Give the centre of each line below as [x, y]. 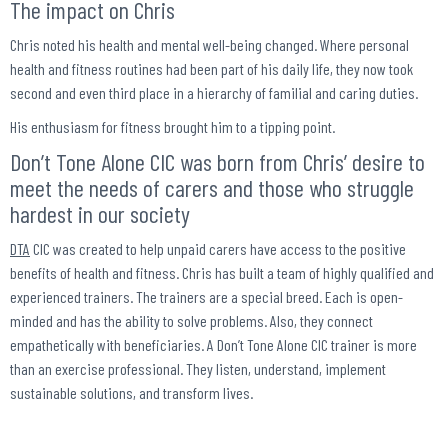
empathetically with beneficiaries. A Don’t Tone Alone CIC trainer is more [213, 345]
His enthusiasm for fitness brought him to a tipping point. [175, 127]
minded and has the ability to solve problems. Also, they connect [191, 321]
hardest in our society [100, 214]
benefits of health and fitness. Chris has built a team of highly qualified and [222, 273]
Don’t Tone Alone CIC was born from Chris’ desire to [217, 162]
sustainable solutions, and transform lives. [131, 393]
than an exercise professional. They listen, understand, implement [198, 369]
